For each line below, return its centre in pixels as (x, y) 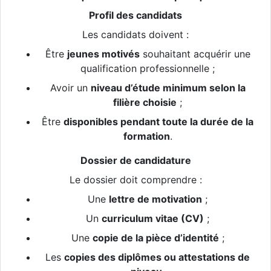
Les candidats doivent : (135, 35)
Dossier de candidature (135, 161)
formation (146, 136)
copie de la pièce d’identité (155, 238)
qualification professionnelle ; (148, 69)
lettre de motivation (155, 199)
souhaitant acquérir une (195, 54)
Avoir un (70, 88)
